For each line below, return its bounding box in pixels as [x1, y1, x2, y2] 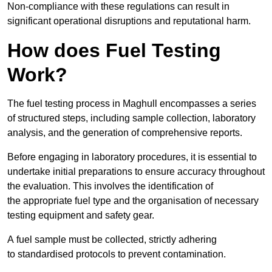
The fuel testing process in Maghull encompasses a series [7, 98, 256, 109]
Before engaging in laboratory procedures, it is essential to [7, 152, 257, 163]
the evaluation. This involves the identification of [7, 181, 213, 192]
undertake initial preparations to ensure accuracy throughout [7, 166, 265, 177]
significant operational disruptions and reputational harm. [7, 16, 251, 27]
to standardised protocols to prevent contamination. [7, 249, 226, 260]
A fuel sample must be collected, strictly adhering [7, 234, 217, 245]
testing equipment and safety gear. [7, 210, 154, 221]
